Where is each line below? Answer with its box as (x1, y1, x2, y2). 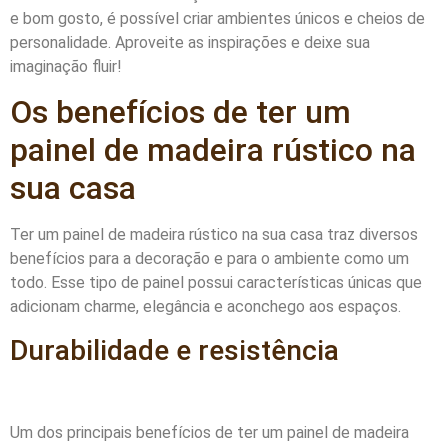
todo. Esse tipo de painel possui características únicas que (10, 273, 422, 293)
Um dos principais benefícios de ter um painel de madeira (10, 423, 409, 443)
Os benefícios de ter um (10, 93, 351, 132)
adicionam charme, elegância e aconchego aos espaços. (10, 297, 401, 317)
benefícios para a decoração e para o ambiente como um (10, 249, 409, 269)
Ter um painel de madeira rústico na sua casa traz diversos (10, 225, 418, 245)
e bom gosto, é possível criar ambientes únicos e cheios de (10, 8, 425, 28)
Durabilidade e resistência (10, 333, 339, 367)
